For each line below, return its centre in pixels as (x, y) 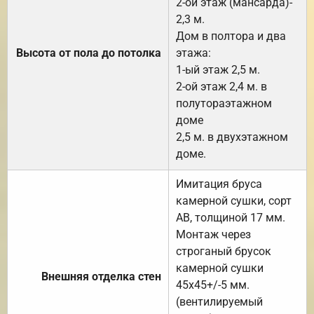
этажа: (193, 53)
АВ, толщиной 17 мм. (231, 217)
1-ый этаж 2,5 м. (218, 69)
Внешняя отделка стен (101, 276)
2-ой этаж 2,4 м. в (221, 86)
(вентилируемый (219, 301)
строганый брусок (224, 251)
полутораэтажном (224, 103)
